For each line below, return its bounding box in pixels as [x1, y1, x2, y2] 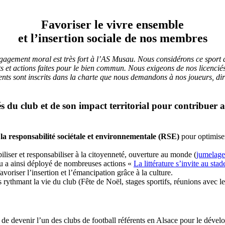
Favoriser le [41, 18, 106, 31]
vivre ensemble [106, 18, 184, 31]
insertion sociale [38, 31, 122, 45]
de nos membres [121, 31, 207, 45]
